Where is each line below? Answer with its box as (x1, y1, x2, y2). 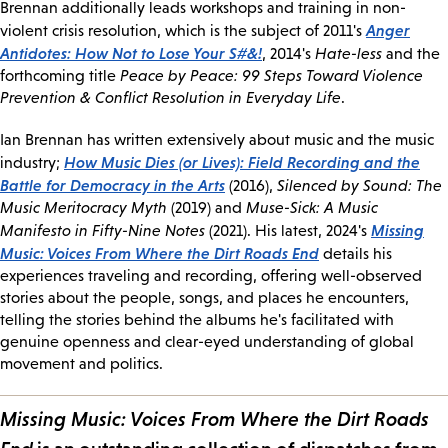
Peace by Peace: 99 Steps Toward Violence (120, 67, 423, 84)
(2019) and (167, 199, 246, 216)
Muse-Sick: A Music (246, 199, 378, 216)
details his (319, 245, 392, 262)
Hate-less (315, 45, 382, 62)
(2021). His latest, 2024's (205, 222, 371, 239)
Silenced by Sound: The (277, 177, 442, 194)
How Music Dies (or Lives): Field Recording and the (64, 153, 420, 171)
